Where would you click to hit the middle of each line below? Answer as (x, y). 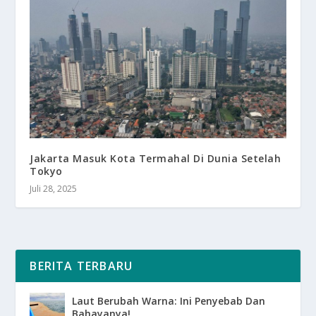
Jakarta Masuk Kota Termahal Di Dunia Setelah (156, 159)
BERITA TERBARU (81, 266)
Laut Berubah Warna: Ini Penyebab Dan (169, 301)
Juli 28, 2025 (54, 189)
